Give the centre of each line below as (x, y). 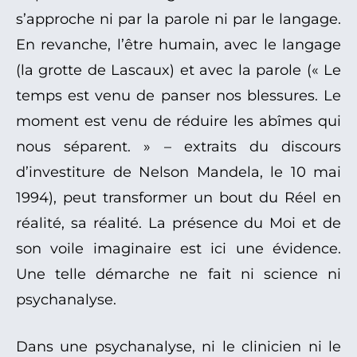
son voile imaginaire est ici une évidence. (178, 249)
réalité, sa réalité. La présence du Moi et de (178, 224)
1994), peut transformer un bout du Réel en (178, 198)
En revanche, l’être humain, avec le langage (178, 45)
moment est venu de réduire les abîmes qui (178, 122)
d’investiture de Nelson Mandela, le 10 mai (178, 173)
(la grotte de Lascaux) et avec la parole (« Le (178, 71)
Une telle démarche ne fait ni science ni (178, 275)
